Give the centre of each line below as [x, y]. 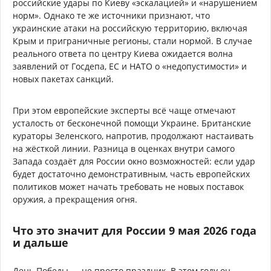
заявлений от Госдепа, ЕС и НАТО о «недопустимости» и [130, 66]
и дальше [41, 242]
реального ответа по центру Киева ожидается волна [123, 53]
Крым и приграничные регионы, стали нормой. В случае [132, 41]
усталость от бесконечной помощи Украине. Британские [132, 123]
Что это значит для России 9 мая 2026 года [135, 230]
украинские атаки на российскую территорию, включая [130, 28]
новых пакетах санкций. [63, 79]
